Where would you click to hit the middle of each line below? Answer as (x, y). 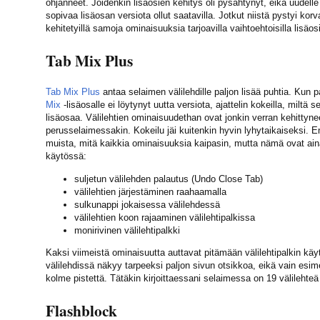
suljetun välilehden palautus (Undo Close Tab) (169, 179)
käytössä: (66, 156)
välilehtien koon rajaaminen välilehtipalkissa (165, 217)
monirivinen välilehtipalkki (127, 230)
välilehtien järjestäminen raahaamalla (150, 191)
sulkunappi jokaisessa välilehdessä (147, 204)
